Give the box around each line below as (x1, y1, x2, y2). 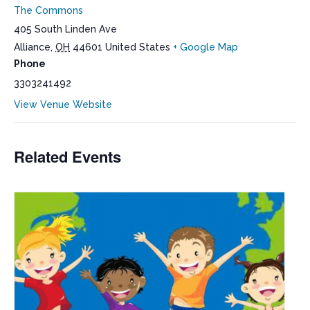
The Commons (14, 5, 83, 17)
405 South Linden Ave (14, 24, 117, 35)
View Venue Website (14, 99, 112, 111)
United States (105, 42, 170, 53)
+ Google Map (173, 42, 238, 53)
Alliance (14, 42, 51, 53)
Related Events (14, 145, 121, 168)
